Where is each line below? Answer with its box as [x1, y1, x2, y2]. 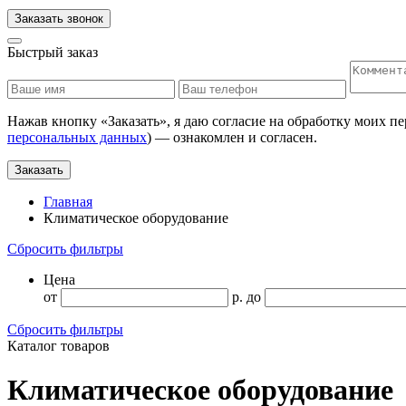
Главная [43, 194, 92, 209]
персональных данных [7, 130, 147, 145]
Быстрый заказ [7, 44, 98, 60]
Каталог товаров [7, 338, 110, 353]
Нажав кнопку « [7, 113, 108, 129]
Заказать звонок [14, 12, 103, 25]
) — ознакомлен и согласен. [147, 130, 317, 145]
